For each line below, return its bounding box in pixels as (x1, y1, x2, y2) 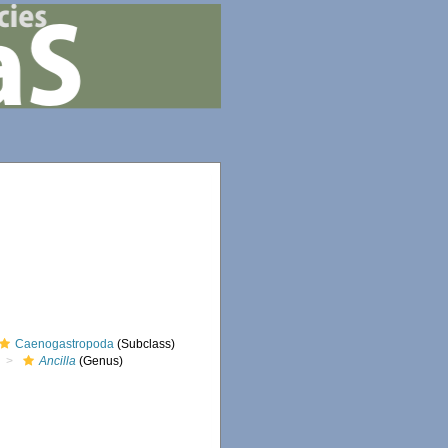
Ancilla (39, 354, 77, 368)
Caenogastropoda (15, 337, 115, 351)
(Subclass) (114, 337, 176, 351)
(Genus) (76, 354, 124, 368)
